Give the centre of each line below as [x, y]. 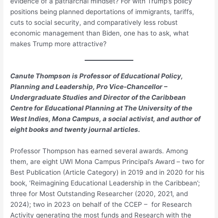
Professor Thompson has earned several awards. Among [99, 151]
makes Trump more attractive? [59, 44]
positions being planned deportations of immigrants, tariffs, [102, 12]
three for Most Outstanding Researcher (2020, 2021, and [99, 194]
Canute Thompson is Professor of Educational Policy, [97, 76]
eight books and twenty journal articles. [75, 130]
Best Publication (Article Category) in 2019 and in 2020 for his [108, 173]
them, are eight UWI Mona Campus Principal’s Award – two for [108, 162]
